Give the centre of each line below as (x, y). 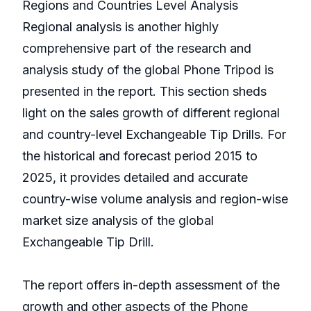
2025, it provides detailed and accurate (135, 178)
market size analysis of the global (118, 221)
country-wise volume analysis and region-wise (155, 199)
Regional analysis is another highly (120, 27)
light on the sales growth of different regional (151, 113)
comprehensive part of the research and (137, 49)
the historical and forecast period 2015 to (140, 156)
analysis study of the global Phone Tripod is (148, 70)
